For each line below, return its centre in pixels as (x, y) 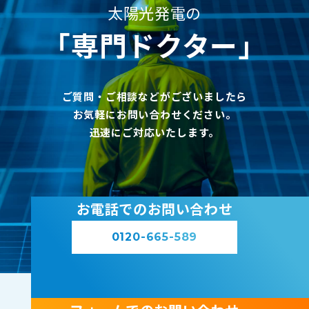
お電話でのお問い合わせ (154, 209)
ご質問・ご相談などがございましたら (154, 97)
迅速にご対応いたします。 (154, 132)
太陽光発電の (154, 13)
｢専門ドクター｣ (154, 45)
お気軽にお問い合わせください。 (154, 114)
